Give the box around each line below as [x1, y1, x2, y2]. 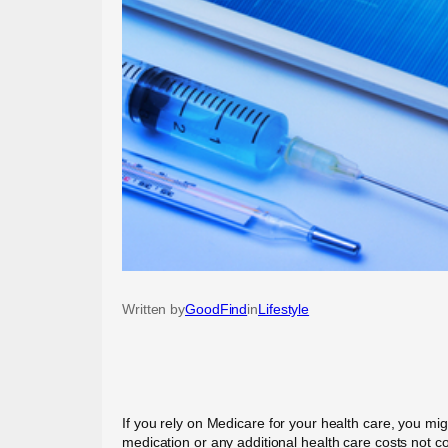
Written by [122, 300, 185, 317]
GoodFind [185, 300, 248, 317]
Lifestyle [258, 300, 310, 317]
